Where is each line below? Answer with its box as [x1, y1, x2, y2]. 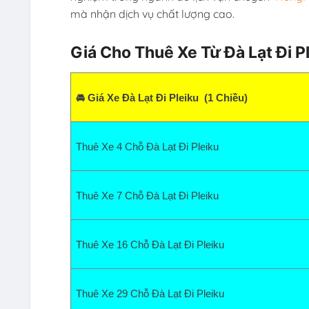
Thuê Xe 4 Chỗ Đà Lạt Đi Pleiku [75, 141, 224, 153]
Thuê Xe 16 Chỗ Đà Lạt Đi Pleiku [75, 239, 224, 251]
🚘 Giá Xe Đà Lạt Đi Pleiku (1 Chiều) [75, 92, 248, 104]
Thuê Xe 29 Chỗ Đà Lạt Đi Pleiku [75, 288, 224, 300]
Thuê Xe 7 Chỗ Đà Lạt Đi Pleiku [75, 190, 224, 202]
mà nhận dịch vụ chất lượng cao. [70, 6, 235, 21]
